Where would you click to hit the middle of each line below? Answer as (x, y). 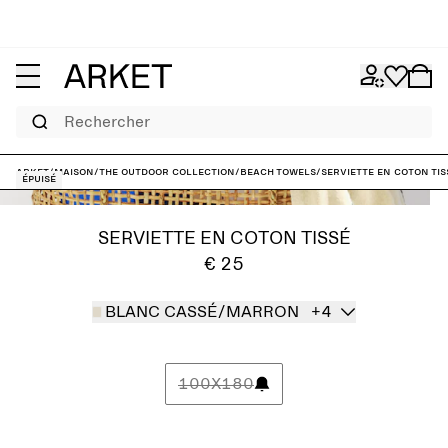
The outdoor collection (167, 172)
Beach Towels (278, 172)
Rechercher (42, 112)
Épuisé (39, 179)
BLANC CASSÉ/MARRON (202, 312)
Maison (74, 172)
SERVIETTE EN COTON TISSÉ (224, 239)
